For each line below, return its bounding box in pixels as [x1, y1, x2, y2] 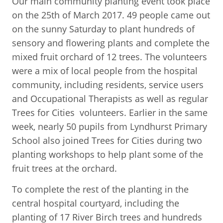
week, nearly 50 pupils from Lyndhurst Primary [12, 120, 207, 133]
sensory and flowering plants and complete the [12, 37, 210, 49]
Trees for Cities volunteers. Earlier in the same [12, 107, 208, 119]
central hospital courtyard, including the [12, 197, 179, 210]
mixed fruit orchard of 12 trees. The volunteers [12, 51, 207, 63]
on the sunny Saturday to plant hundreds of [12, 23, 195, 35]
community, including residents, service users [12, 79, 204, 91]
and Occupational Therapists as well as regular [12, 93, 208, 105]
